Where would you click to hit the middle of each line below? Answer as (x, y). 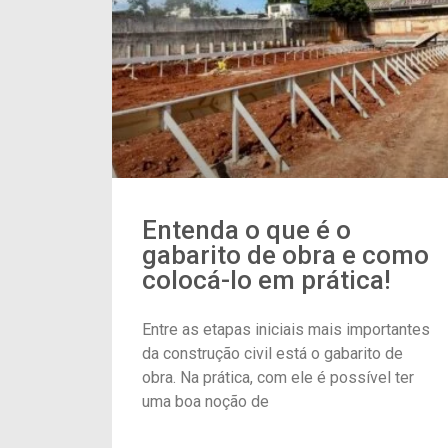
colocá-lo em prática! (266, 279)
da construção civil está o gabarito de (272, 353)
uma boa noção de (205, 401)
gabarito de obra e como (285, 254)
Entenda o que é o (246, 229)
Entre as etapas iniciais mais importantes (286, 329)
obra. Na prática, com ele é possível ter (278, 377)
